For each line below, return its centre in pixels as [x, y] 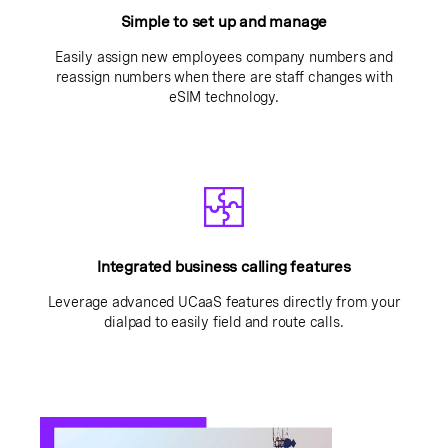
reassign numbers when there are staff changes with [224, 76]
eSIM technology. [224, 96]
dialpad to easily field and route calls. [224, 321]
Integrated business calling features [224, 266]
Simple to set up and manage [224, 21]
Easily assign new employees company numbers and [224, 56]
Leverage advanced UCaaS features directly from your [224, 301]
